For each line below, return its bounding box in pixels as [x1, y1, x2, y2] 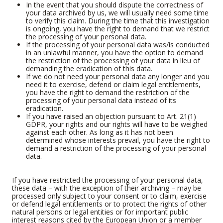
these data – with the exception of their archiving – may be [12, 183, 201, 193]
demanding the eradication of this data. [26, 63, 152, 73]
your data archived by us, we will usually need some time [26, 7, 209, 17]
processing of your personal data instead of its [26, 95, 176, 105]
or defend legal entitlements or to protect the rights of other [12, 199, 207, 209]
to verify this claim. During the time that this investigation [26, 15, 210, 25]
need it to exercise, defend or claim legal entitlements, [26, 79, 201, 89]
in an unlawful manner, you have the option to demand [26, 47, 203, 57]
